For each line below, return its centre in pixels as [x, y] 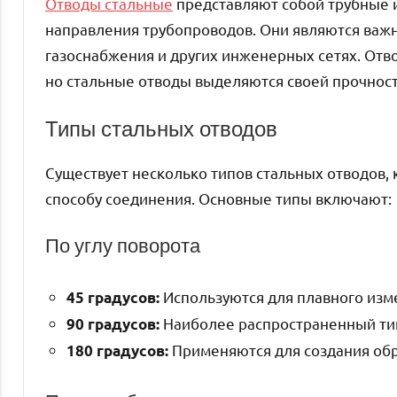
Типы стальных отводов [161, 128]
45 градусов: [113, 297]
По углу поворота [123, 245]
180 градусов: [117, 350]
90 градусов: [113, 323]
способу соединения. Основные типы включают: [218, 198]
